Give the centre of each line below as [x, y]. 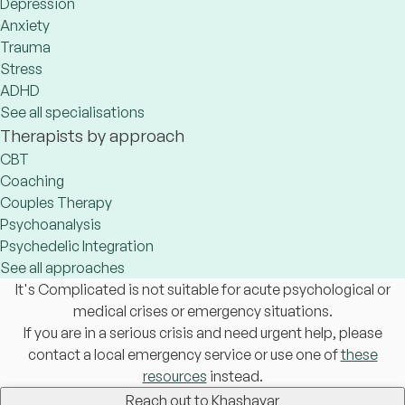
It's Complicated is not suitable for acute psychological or [202, 289]
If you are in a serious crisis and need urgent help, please [202, 333]
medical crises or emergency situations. [202, 311]
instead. [235, 376]
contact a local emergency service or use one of [184, 354]
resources [174, 376]
